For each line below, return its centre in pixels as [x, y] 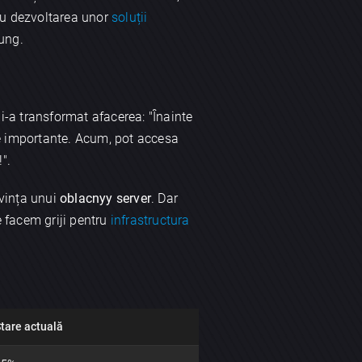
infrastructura [150, 221]
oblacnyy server [105, 199]
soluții [130, 18]
